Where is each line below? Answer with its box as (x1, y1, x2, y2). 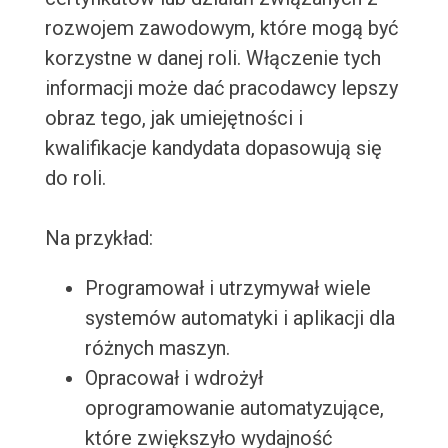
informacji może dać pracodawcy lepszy (44, 76, 398, 101)
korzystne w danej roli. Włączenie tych (44, 46, 381, 71)
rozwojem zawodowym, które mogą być (44, 16, 398, 41)
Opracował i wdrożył (84, 366, 263, 391)
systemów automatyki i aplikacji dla (84, 306, 395, 331)
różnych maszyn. (84, 336, 230, 361)
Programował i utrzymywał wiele (84, 276, 371, 301)
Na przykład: (44, 226, 153, 251)
